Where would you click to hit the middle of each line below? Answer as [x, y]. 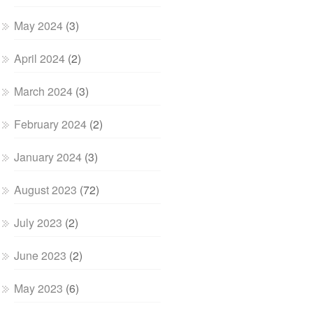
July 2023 [38, 223]
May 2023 [39, 288]
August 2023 [46, 190]
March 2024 [44, 91]
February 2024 [51, 124]
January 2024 [48, 157]
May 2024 [39, 26]
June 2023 [41, 255]
